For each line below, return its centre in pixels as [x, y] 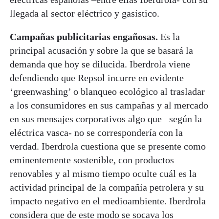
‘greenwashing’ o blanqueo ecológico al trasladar [107, 91]
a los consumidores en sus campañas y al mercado [109, 105]
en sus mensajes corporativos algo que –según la [106, 119]
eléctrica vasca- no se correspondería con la [96, 132]
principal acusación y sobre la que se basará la [101, 50]
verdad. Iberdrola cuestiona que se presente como [108, 146]
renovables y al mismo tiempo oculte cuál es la [103, 173]
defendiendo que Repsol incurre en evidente [97, 77]
